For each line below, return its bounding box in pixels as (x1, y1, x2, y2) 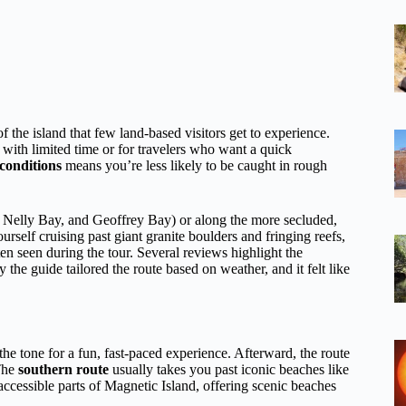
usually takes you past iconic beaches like (109, 362, 349, 378)
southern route (18, 362, 109, 378)
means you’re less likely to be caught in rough (62, 158, 327, 174)
